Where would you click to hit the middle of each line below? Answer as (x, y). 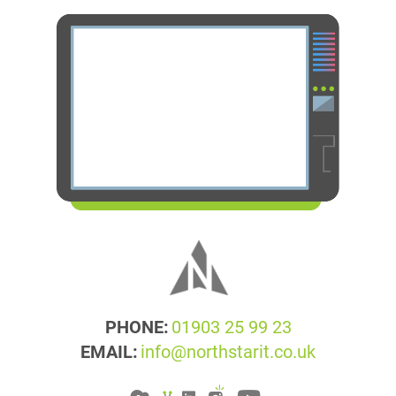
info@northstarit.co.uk (228, 351)
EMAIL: (109, 351)
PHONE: (137, 326)
